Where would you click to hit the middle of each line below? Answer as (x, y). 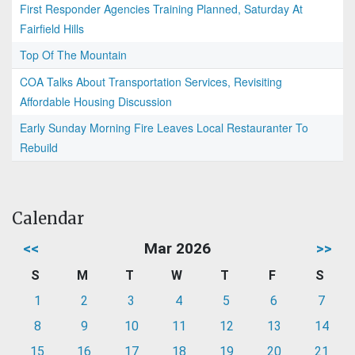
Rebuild (39, 148)
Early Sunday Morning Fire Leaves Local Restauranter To (164, 128)
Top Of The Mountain (73, 55)
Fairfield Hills (52, 29)
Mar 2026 (177, 249)
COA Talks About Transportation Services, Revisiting (151, 82)
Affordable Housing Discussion (96, 102)
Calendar (48, 219)
